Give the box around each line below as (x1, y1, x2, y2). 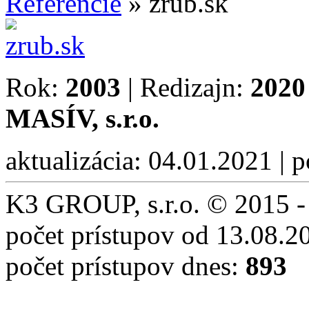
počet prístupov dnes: (6, 250, 246, 281)
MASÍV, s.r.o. (6, 103, 159, 133)
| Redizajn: (121, 72, 250, 102)
